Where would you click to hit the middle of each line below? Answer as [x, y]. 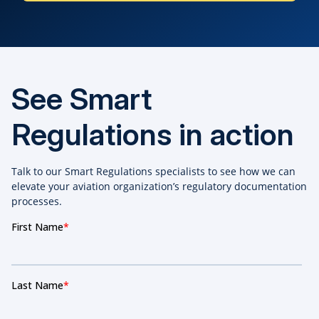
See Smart [82, 99]
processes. [37, 202]
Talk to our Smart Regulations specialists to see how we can [153, 172]
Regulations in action [153, 135]
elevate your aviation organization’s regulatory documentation [159, 187]
